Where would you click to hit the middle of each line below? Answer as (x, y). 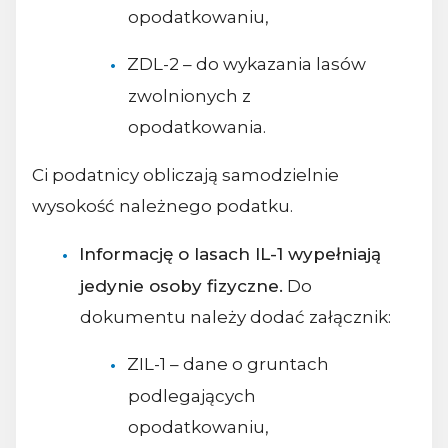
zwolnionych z (189, 96)
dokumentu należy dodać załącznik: (235, 317)
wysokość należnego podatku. (162, 206)
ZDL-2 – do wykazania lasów (246, 64)
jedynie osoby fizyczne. (181, 286)
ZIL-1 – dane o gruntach (227, 364)
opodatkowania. (196, 127)
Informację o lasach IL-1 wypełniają (229, 254)
